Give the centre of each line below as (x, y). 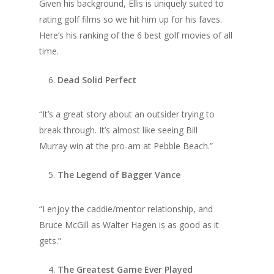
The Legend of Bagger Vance (119, 175)
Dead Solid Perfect (97, 80)
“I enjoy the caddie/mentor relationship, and (126, 209)
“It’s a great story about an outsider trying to (127, 114)
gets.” (50, 241)
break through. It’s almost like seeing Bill (118, 130)
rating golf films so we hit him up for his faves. (131, 19)
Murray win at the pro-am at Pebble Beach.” (126, 146)
